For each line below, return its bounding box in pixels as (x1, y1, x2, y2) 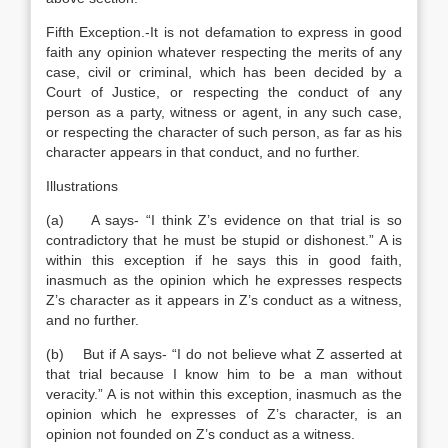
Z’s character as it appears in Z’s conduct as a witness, (46, 292, 402, 308)
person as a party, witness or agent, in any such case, (46, 104, 402, 120)
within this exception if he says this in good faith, (46, 252, 402, 268)
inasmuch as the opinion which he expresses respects (46, 272, 402, 288)
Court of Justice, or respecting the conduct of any (46, 84, 402, 100)
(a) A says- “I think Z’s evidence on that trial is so (46, 212, 402, 228)
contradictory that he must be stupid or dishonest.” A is (46, 232, 402, 248)
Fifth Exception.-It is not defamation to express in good (46, 24, 402, 40)
